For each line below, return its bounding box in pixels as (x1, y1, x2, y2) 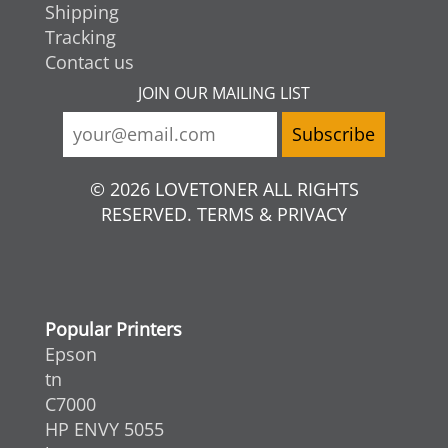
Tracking (45, 24, 116, 49)
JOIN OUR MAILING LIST (138, 81, 310, 104)
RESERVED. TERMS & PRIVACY (101, 201, 347, 226)
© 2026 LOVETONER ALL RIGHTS (89, 176, 359, 201)
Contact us (45, 49, 134, 74)
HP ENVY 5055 (45, 416, 164, 441)
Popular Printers (45, 316, 182, 341)
